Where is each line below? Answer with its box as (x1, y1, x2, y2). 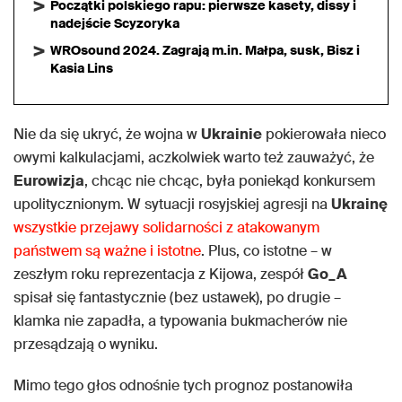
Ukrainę (331, 195, 388, 214)
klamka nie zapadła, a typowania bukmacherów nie (13, 311, 347, 331)
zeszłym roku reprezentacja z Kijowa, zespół (13, 265, 308, 284)
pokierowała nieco (262, 125, 386, 144)
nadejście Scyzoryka (50, 15, 179, 32)
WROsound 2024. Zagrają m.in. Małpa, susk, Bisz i (50, 42, 360, 59)
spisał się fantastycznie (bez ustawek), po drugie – (13, 288, 341, 308)
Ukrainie (201, 125, 262, 144)
